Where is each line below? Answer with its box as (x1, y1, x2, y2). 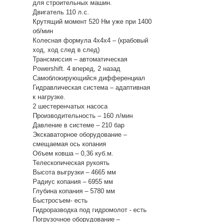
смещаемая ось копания (33, 140, 106, 148)
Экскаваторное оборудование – (33, 131, 127, 139)
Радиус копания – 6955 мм (33, 178, 113, 186)
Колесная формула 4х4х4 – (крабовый (33, 37, 148, 45)
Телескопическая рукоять (33, 159, 110, 167)
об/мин (33, 27, 53, 35)
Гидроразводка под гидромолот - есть (33, 206, 147, 214)
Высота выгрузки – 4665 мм (33, 168, 116, 176)
